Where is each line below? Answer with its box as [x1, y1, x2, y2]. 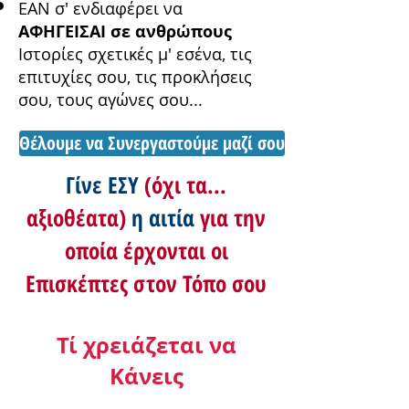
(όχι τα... [144, 169, 226, 201]
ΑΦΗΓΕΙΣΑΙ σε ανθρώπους [18, 20, 232, 44]
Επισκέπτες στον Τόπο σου [26, 267, 267, 299]
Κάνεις [109, 361, 184, 393]
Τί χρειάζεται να [56, 330, 236, 362]
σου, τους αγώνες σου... [18, 89, 203, 111]
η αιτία [131, 202, 200, 234]
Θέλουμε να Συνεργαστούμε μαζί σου [19, 131, 285, 156]
